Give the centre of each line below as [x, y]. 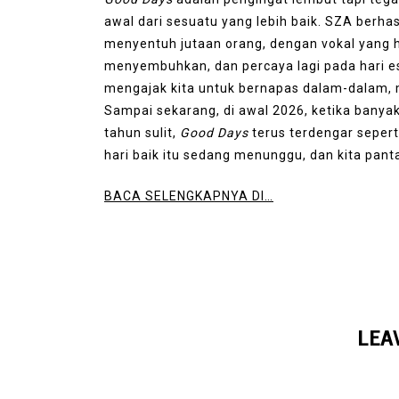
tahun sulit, [142, 132]
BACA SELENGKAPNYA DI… [189, 195]
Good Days [214, 132]
